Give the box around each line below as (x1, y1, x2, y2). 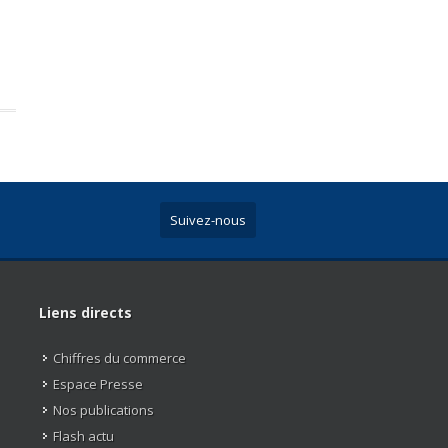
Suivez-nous (170, 210, 246, 229)
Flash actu (52, 426, 114, 445)
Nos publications (52, 400, 154, 419)
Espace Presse (52, 374, 143, 393)
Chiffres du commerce (52, 348, 186, 367)
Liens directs (38, 302, 132, 322)
